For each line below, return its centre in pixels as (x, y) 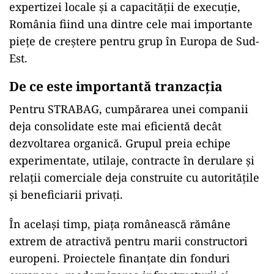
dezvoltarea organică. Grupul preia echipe (120, 143)
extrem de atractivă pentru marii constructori (128, 241)
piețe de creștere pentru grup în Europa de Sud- (134, 41)
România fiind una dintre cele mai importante (131, 24)
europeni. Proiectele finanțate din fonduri (120, 258)
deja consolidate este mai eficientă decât (115, 126)
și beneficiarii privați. (66, 194)
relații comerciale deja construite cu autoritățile (134, 177)
